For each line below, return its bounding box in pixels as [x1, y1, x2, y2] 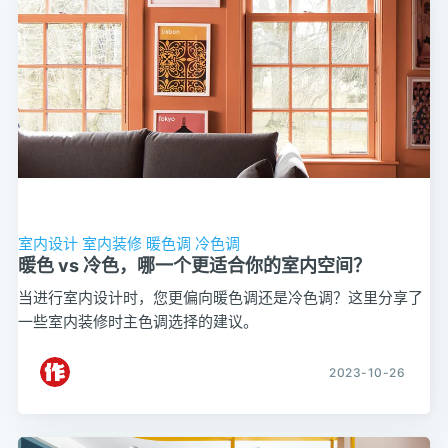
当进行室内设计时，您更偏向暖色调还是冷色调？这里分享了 [17, 286, 423, 307]
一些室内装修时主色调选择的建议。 [17, 310, 258, 331]
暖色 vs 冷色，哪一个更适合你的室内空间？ [17, 254, 371, 276]
